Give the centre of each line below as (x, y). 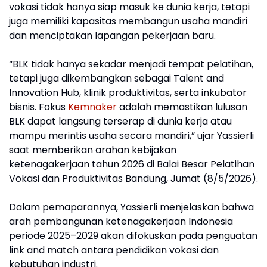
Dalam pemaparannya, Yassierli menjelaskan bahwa (131, 207)
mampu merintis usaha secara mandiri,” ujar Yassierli (131, 136)
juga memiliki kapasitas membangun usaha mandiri (128, 21)
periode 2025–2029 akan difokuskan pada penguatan (133, 236)
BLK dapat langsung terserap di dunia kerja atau (120, 121)
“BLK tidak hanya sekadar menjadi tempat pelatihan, (131, 64)
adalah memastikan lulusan (182, 107)
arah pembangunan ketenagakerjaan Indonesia (121, 221)
